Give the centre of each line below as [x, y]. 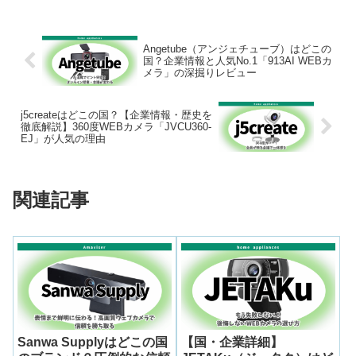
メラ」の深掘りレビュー [199, 73]
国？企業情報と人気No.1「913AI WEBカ [237, 61]
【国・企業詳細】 [232, 342]
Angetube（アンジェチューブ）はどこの [237, 49]
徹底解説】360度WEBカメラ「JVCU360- [116, 126]
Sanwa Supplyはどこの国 [93, 342]
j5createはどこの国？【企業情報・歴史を [116, 114]
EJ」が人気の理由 [63, 138]
